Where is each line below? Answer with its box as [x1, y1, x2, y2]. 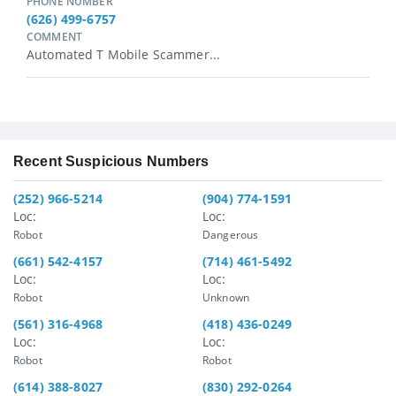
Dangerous [202, 228, 259, 242]
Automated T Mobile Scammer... [27, 46, 221, 64]
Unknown [202, 291, 249, 305]
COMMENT [27, 29, 82, 45]
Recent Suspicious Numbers [13, 154, 209, 170]
